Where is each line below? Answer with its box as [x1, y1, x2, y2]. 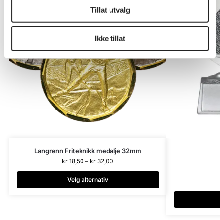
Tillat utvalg [90, 5, 130, 14]
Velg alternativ [67, 176, 109, 184]
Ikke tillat [95, 34, 125, 43]
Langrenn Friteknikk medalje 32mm [34, 147, 141, 155]
